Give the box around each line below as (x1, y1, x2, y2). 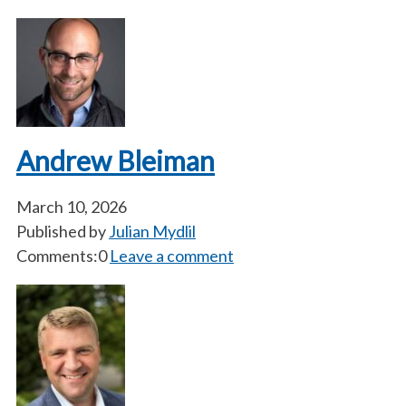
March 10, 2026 (16, 197, 127, 217)
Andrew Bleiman (16, 144, 215, 177)
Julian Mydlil (109, 221, 196, 241)
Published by (16, 221, 109, 241)
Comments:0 (16, 246, 107, 266)
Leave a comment (110, 246, 234, 266)
